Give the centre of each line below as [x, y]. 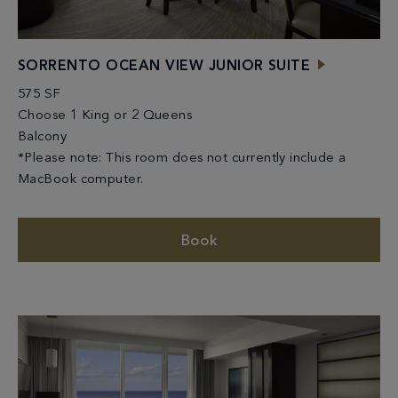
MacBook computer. [81, 180]
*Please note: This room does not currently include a [182, 159]
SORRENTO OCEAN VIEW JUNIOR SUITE [164, 67]
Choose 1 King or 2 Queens [105, 116]
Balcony [43, 138]
